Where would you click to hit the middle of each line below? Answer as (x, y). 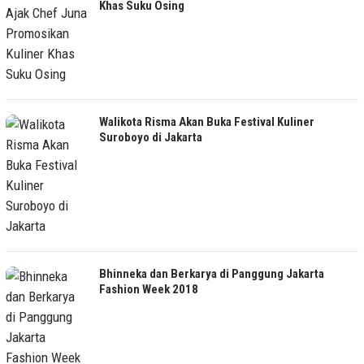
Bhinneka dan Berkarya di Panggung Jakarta (212, 273)
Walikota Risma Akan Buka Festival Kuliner (207, 121)
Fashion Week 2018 (149, 289)
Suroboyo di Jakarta (151, 137)
